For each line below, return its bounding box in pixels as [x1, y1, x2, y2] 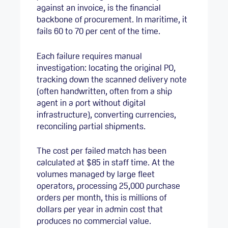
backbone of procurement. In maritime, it [37, 14, 187, 25]
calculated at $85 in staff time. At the [37, 157, 175, 168]
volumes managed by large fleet [37, 168, 155, 180]
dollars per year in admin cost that [37, 204, 163, 215]
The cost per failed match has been [37, 145, 166, 157]
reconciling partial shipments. [37, 120, 146, 132]
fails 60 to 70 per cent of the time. [37, 25, 160, 37]
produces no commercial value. [37, 215, 151, 227]
